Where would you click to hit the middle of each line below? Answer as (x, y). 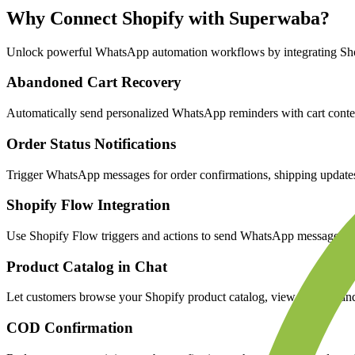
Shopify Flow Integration (88, 205)
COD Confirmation (70, 328)
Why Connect (62, 18)
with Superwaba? (259, 18)
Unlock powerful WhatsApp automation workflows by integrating (172, 52)
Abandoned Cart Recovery (94, 82)
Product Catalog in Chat (87, 266)
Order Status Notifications (91, 143)
